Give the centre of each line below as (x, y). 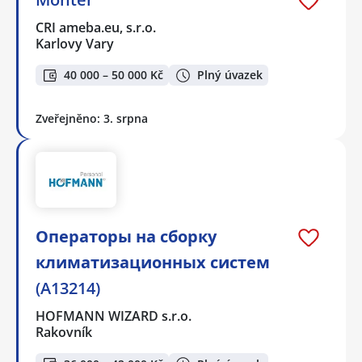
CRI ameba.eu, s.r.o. (97, 27)
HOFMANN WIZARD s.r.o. (114, 316)
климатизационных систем (153, 263)
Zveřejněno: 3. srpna (92, 119)
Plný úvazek (230, 75)
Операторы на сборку (126, 237)
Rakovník (64, 333)
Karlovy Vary (75, 43)
